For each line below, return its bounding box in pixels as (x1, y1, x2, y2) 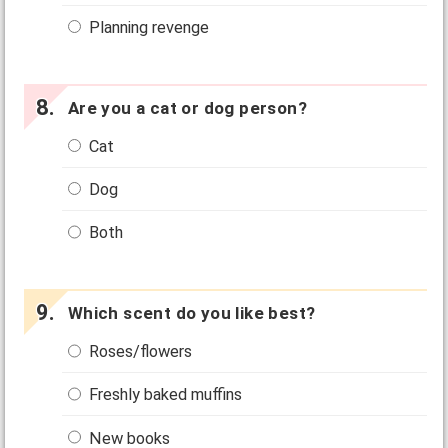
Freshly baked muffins (85, 385, 243, 405)
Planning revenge (85, 17, 210, 37)
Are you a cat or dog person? (67, 97, 307, 118)
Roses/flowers (85, 342, 193, 362)
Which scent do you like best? (67, 303, 316, 324)
